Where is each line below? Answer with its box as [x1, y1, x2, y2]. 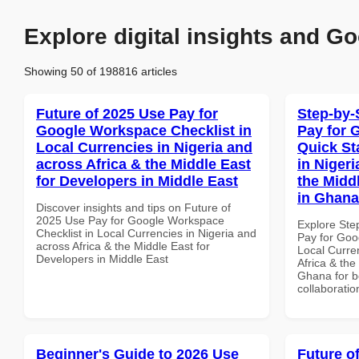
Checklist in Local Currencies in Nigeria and [36, 226, 256, 240]
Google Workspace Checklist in [36, 122, 252, 139]
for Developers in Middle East [36, 172, 238, 189]
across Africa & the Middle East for [36, 239, 210, 252]
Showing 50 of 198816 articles [24, 64, 177, 78]
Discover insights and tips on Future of [36, 200, 231, 214]
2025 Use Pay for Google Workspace [36, 213, 224, 227]
